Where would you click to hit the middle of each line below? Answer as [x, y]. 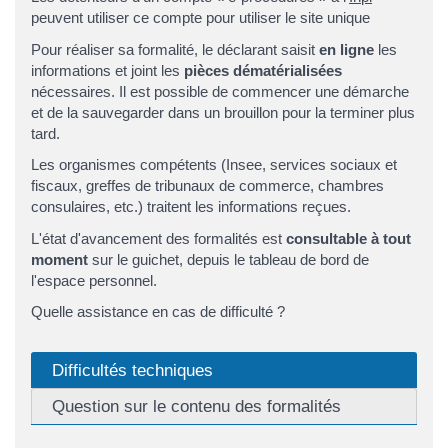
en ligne [346, 49]
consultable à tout [348, 238]
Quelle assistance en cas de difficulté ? [158, 312]
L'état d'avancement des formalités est [158, 238]
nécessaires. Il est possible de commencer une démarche [220, 91]
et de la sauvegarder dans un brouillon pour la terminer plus [223, 112]
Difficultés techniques [132, 370]
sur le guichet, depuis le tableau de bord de [228, 259]
